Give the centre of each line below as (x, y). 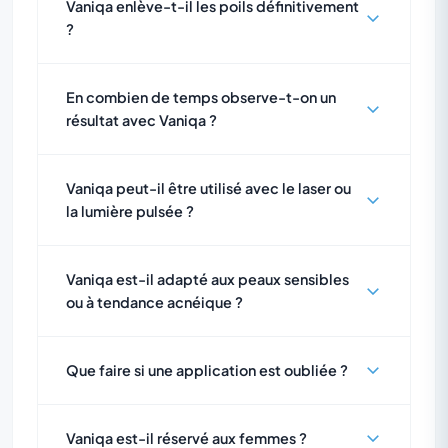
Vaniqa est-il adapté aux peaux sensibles (207, 278)
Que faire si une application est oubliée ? (207, 369)
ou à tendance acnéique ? (154, 301)
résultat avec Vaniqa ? (141, 119)
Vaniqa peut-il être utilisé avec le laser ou (208, 187)
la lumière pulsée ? (130, 210)
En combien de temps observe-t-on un (201, 96)
